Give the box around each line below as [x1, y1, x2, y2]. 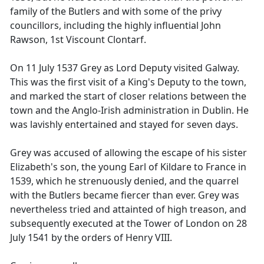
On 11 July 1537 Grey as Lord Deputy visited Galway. [10, 61, 239, 74]
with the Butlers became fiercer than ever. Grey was [10, 189, 239, 202]
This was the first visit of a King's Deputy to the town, [10, 75, 246, 88]
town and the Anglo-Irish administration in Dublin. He [10, 104, 249, 117]
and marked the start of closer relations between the [10, 90, 246, 103]
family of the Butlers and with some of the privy [10, 5, 222, 18]
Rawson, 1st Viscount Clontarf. [10, 33, 146, 46]
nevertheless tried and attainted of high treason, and [10, 203, 246, 216]
